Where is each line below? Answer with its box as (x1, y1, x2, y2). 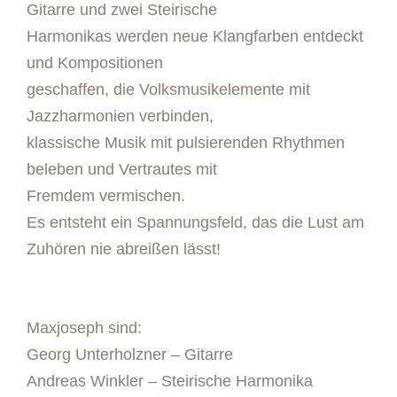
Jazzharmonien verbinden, (27, 106, 214, 125)
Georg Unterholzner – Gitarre (27, 345, 233, 363)
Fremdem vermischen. (27, 186, 185, 205)
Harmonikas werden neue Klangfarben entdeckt (27, 27, 363, 45)
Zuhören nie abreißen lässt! (27, 239, 221, 258)
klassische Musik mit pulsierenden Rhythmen (27, 133, 345, 152)
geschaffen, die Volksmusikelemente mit (27, 80, 310, 98)
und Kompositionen (27, 53, 163, 72)
